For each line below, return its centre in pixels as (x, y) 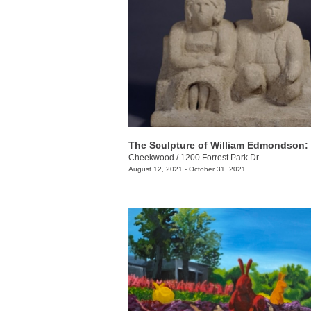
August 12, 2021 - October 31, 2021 (187, 169)
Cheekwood (151, 158)
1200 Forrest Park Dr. (220, 158)
